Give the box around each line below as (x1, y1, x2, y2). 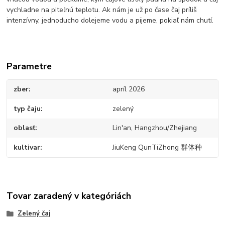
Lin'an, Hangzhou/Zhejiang (112, 123, 197, 133)
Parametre (7, 60, 52, 73)
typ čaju (14, 103, 41, 114)
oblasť (14, 123, 36, 133)
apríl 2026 (112, 84, 145, 94)
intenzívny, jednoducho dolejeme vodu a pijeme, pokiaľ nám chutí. (7, 16, 216, 26)
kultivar (14, 142, 41, 152)
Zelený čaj (17, 209, 50, 218)
